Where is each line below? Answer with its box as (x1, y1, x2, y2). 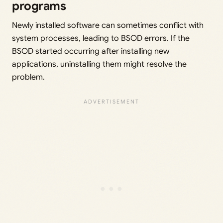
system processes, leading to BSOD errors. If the (12, 33, 190, 44)
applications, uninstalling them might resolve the (12, 59, 187, 70)
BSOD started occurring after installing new (12, 46, 169, 57)
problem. (12, 72, 45, 83)
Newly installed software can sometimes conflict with (12, 20, 204, 31)
